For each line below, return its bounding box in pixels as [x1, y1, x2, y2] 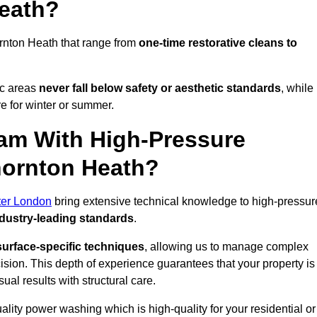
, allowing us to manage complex [144, 241, 309, 253]
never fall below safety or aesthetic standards [39, 82, 281, 95]
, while [281, 82, 313, 95]
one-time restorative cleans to [139, 37, 297, 50]
